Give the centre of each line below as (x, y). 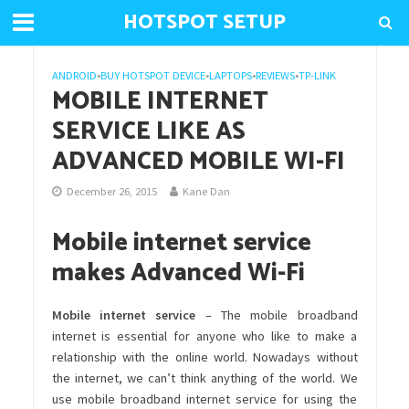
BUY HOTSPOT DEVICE (152, 75)
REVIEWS (275, 75)
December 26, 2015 (111, 191)
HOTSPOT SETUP (204, 23)
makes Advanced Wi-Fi (178, 273)
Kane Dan (206, 191)
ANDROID (74, 75)
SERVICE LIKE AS (148, 132)
